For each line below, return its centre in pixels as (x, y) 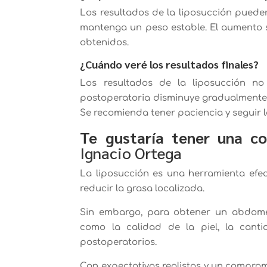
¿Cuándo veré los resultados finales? (170, 64)
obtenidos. (105, 42)
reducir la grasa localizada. (142, 188)
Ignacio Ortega (131, 152)
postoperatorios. (119, 242)
